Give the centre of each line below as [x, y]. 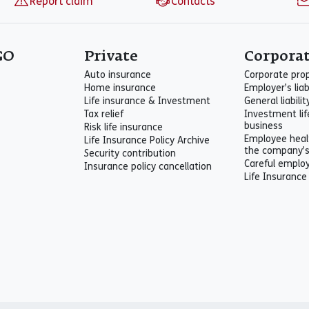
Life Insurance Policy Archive [147, 140]
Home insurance [120, 88]
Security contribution [130, 153]
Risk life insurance [123, 127]
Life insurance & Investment [147, 101]
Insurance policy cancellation [148, 167]
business [263, 126]
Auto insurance [118, 75]
